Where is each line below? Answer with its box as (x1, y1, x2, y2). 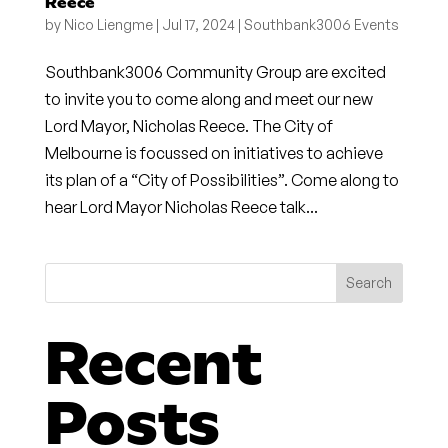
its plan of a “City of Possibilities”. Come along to (44, 169, 399, 190)
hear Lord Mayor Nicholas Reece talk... (44, 196, 318, 217)
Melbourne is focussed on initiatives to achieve (44, 142, 383, 163)
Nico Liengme (63, 15, 153, 33)
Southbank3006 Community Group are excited (44, 61, 386, 82)
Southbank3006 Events (243, 15, 399, 33)
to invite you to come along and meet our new (44, 88, 373, 109)
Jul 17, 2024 (161, 15, 235, 33)
